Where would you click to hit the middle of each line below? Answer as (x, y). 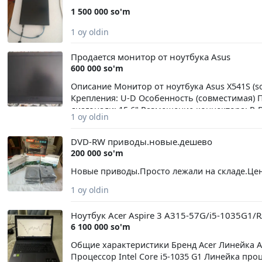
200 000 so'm (97, 153)
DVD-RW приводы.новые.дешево (141, 142)
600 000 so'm (97, 68)
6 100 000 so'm (100, 226)
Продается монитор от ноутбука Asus (150, 56)
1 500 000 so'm (100, 11)
